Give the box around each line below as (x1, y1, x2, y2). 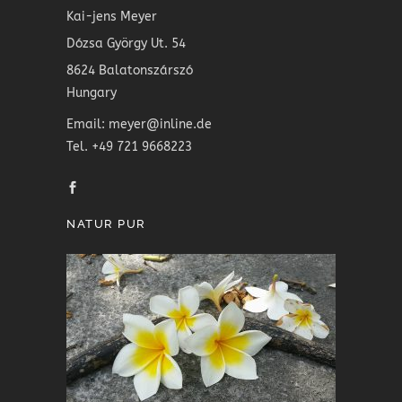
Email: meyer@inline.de (66, 117, 212, 132)
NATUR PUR (66, 217, 146, 231)
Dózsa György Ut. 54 (66, 36, 186, 51)
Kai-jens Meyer (66, 9, 157, 24)
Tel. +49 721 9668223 (66, 139, 192, 154)
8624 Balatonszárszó (66, 63, 193, 78)
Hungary (66, 85, 117, 100)
